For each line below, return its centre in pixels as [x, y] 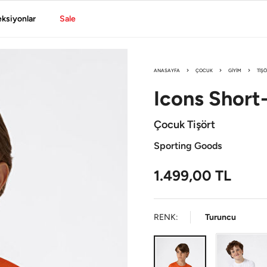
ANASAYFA [167, 70]
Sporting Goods [188, 146]
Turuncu [221, 217]
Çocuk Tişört [184, 125]
